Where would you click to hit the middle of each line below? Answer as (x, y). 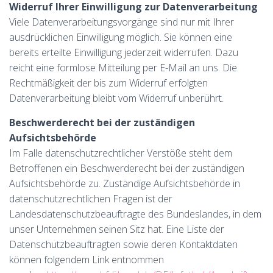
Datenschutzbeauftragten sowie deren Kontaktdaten (123, 244)
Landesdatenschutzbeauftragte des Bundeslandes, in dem (135, 214)
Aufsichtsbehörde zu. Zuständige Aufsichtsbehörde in (125, 183)
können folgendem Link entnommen (87, 260)
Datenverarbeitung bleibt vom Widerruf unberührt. (116, 98)
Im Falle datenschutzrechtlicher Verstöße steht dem (121, 153)
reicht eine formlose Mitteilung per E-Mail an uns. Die (123, 68)
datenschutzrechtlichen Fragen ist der (91, 199)
